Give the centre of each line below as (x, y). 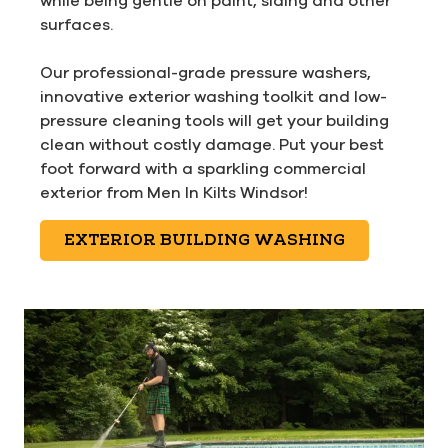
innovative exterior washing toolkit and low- (213, 96)
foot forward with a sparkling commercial (203, 168)
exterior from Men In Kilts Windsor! (174, 192)
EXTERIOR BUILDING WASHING (204, 240)
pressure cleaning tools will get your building (214, 120)
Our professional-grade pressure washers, (205, 72)
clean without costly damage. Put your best (212, 144)
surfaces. (76, 24)
